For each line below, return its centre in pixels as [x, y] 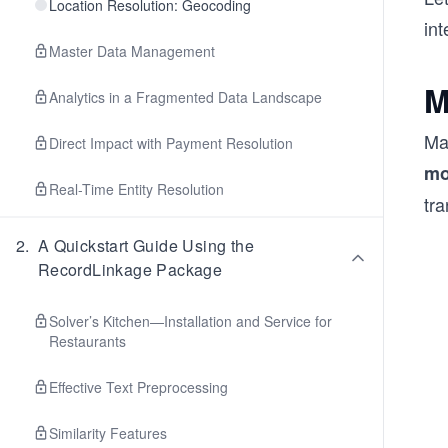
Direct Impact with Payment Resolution [171, 143]
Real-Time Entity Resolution [136, 189]
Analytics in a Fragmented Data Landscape [185, 97]
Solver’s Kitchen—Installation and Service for [190, 321]
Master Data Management [132, 51]
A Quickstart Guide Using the [146, 245]
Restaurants [87, 341]
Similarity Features [108, 433]
